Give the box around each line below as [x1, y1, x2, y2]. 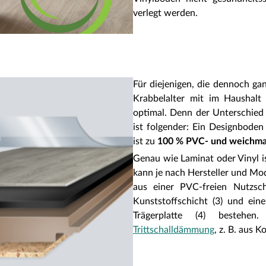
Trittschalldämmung [133, 225, 214, 235]
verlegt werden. [133, 8, 198, 18]
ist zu [133, 137, 157, 146]
